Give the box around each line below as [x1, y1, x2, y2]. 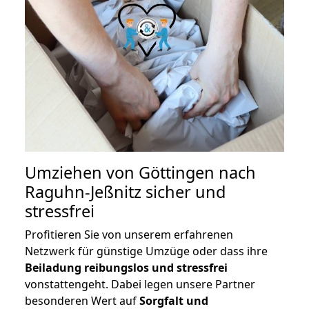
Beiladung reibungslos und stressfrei [25, 260, 228, 276]
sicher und [141, 181, 226, 203]
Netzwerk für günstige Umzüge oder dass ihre [25, 243, 268, 259]
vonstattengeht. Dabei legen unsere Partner [25, 277, 255, 292]
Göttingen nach [139, 161, 256, 184]
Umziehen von [25, 161, 139, 184]
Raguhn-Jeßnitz [25, 181, 141, 203]
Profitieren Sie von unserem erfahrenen [25, 227, 233, 243]
